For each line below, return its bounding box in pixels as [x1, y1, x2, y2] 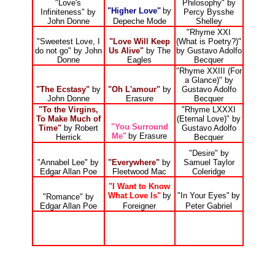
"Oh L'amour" [107, 85, 160, 95]
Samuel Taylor [183, 158, 234, 168]
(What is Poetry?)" [176, 37, 241, 47]
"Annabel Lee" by [37, 158, 99, 168]
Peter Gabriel [185, 201, 232, 211]
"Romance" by [42, 192, 94, 202]
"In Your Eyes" [177, 191, 230, 201]
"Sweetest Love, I [36, 37, 100, 47]
